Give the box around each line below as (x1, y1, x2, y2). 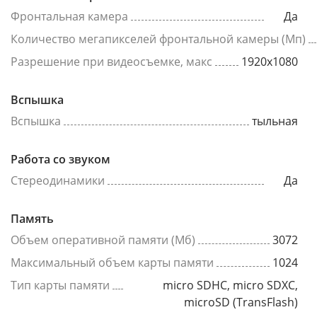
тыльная (252, 113, 298, 129)
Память (11, 211, 54, 226)
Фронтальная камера (11, 8, 128, 24)
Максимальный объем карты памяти (11, 255, 214, 270)
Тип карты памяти (11, 277, 110, 293)
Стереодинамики (11, 173, 105, 188)
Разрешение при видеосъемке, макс (11, 54, 212, 69)
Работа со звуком (11, 151, 110, 167)
